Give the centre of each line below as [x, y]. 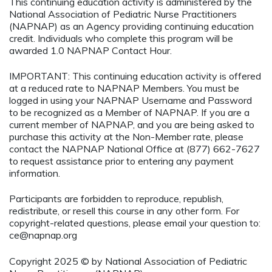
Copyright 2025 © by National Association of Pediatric [128, 261]
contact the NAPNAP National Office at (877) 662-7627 [134, 148]
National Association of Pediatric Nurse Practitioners [123, 14]
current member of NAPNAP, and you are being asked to [132, 124]
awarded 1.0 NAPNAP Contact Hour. [90, 50]
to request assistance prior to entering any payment [121, 161]
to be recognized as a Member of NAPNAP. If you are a [129, 112]
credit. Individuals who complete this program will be [121, 38]
